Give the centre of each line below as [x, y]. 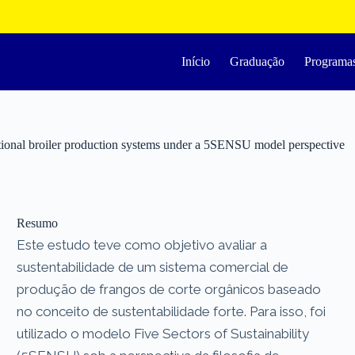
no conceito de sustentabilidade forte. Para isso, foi [172, 311]
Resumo [38, 223]
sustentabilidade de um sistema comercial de [153, 267]
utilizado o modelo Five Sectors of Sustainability [163, 333]
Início [196, 61]
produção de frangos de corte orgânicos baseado [169, 289]
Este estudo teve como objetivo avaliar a [142, 244]
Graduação [258, 61]
